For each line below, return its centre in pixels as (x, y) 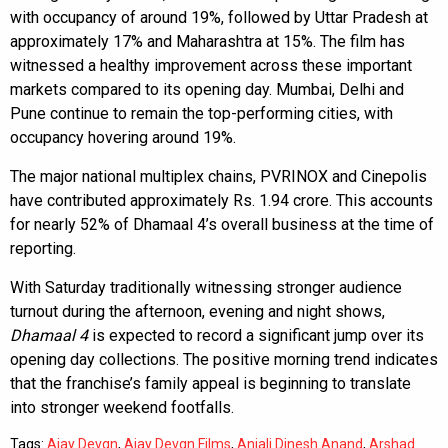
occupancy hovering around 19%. (123, 138)
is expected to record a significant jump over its (256, 336)
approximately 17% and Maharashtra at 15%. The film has (207, 42)
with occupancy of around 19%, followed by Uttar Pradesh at (219, 18)
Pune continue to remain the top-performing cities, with (201, 114)
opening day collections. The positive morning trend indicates (224, 360)
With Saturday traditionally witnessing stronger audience (206, 288)
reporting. (43, 249)
